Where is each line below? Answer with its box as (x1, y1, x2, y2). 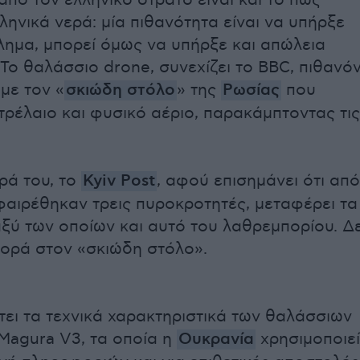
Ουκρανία (178, 329, 254, 350)
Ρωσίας (223, 80, 280, 100)
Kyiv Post (83, 171, 155, 191)
